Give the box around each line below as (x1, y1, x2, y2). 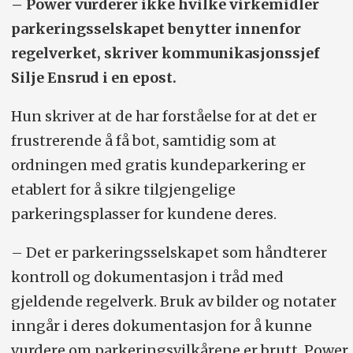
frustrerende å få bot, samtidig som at (10, 132, 277, 150)
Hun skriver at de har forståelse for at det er (10, 107, 317, 126)
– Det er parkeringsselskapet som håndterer (10, 243, 327, 262)
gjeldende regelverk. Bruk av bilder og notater (10, 292, 336, 311)
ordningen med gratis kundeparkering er (10, 156, 306, 175)
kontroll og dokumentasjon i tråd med (10, 268, 284, 287)
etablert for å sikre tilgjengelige (10, 180, 236, 199)
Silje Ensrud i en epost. (10, 69, 176, 87)
